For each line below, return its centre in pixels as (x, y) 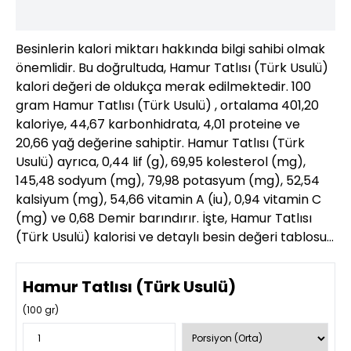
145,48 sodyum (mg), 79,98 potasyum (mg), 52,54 (168, 181)
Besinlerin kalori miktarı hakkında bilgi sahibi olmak (170, 49)
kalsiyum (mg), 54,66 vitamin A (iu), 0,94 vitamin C (168, 199)
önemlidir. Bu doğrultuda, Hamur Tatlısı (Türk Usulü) (172, 68)
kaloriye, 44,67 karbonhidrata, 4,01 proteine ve (158, 124)
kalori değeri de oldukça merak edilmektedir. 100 (163, 87)
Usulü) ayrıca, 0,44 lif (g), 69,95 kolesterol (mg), (161, 162)
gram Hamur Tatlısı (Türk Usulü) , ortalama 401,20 (167, 105)
